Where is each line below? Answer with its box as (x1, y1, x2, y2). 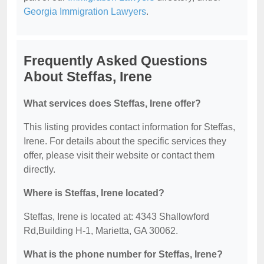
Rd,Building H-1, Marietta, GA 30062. (24, 225, 178, 236)
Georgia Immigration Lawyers (24, 6, 146, 16)
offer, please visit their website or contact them (24, 150, 214, 160)
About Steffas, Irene (24, 68, 152, 84)
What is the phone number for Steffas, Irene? (24, 249, 223, 259)
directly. (24, 164, 55, 174)
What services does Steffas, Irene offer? (24, 98, 201, 108)
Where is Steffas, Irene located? (24, 187, 164, 198)
